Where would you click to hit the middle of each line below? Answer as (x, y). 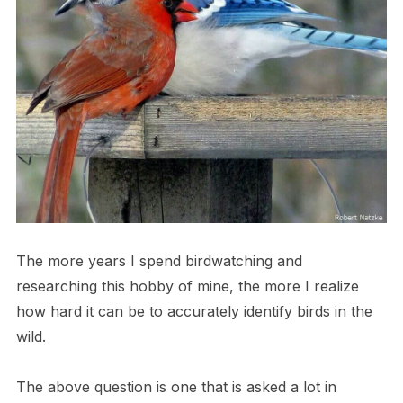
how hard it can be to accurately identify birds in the (194, 312)
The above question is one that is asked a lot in (176, 387)
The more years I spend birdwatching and (159, 261)
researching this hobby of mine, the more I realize (187, 287)
